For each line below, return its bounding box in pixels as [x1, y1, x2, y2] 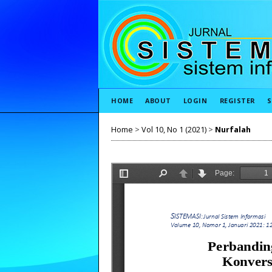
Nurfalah [215, 124, 251, 135]
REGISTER [219, 96, 255, 105]
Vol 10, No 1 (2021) [141, 124, 206, 135]
